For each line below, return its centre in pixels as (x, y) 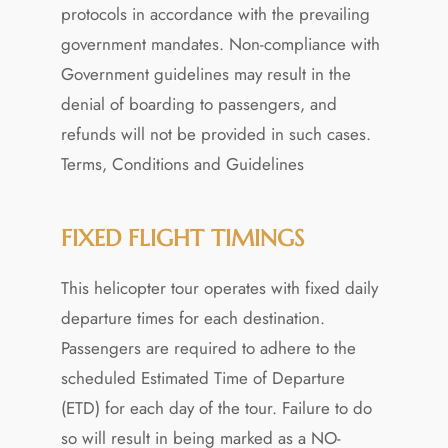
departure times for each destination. (192, 317)
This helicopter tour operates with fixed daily (219, 287)
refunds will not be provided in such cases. (215, 133)
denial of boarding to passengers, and (198, 103)
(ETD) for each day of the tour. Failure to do (216, 407)
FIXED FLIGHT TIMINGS (182, 237)
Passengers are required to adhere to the (208, 347)
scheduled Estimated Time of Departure (202, 377)
